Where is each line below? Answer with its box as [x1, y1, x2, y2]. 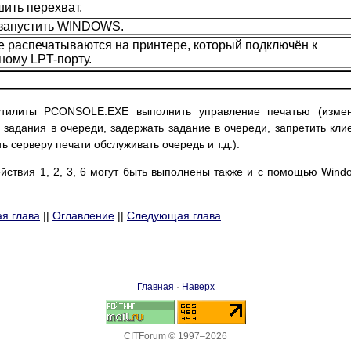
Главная [136, 281, 174, 293]
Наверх [181, 281, 215, 293]
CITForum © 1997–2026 [124, 331, 227, 342]
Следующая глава [127, 209, 221, 223]
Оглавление [52, 209, 114, 223]
